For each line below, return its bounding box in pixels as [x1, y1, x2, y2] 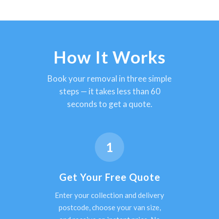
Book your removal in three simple [47, 73, 172, 84]
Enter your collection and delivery [55, 191, 164, 200]
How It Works [53, 46, 166, 67]
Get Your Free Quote [59, 171, 160, 183]
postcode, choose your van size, [58, 203, 161, 212]
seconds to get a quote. [66, 99, 153, 109]
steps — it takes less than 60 [59, 86, 160, 97]
